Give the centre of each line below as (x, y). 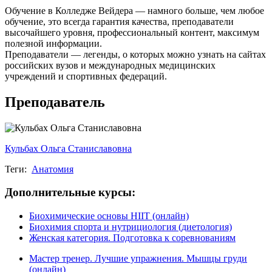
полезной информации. (53, 43)
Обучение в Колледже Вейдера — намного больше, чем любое (134, 10)
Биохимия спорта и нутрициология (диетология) (131, 227)
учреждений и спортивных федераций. (86, 76)
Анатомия (53, 169)
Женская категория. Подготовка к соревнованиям (132, 238)
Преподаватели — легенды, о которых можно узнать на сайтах (135, 54)
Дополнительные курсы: (70, 192)
